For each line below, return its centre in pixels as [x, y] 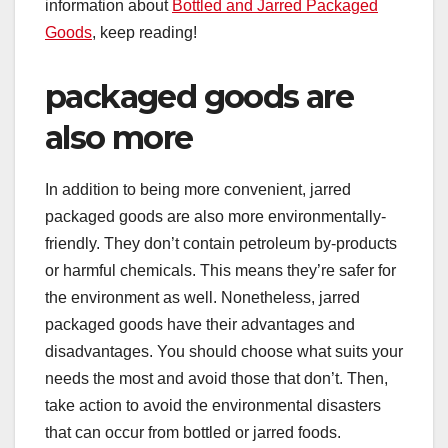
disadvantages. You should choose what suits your [224, 352]
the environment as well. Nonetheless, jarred [202, 298]
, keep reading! [144, 33]
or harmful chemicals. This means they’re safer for [220, 271]
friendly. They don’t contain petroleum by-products [221, 244]
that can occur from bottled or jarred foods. [193, 433]
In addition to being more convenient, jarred [198, 190]
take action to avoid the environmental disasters [213, 406]
